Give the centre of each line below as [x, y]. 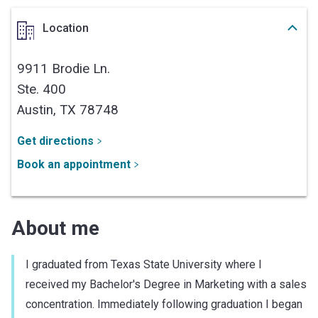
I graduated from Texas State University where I [144, 264]
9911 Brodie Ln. [64, 68]
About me [55, 228]
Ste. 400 [42, 89]
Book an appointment [74, 164]
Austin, [38, 110]
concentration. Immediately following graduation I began [164, 304]
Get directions [55, 141]
